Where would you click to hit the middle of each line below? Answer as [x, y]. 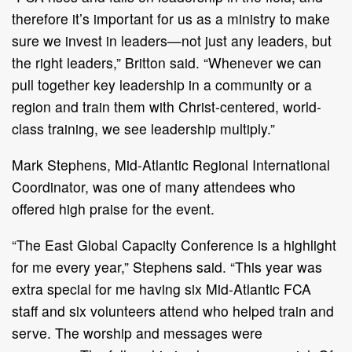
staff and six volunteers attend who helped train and [173, 310]
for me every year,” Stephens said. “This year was [167, 266]
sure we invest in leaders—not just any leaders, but [172, 40]
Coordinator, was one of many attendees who [154, 186]
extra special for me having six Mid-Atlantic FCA [161, 288]
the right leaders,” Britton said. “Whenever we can [167, 62]
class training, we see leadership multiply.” [143, 128]
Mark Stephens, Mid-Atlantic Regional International [171, 164]
